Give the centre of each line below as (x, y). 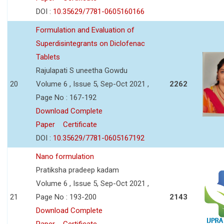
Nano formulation (65, 156)
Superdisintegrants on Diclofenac (90, 43)
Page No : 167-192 (66, 97)
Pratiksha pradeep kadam (77, 170)
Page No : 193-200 (66, 197)
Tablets (48, 57)
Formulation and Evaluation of (85, 30)
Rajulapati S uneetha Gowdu (82, 70)
